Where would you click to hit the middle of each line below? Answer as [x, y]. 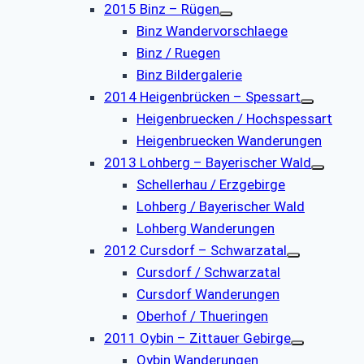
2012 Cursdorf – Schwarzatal [195, 250]
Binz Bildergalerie [189, 74]
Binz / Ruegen [178, 52]
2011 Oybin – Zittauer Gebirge [197, 338]
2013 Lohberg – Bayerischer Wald [208, 162]
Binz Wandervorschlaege [212, 30]
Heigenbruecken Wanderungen [229, 140]
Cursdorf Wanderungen [208, 294]
